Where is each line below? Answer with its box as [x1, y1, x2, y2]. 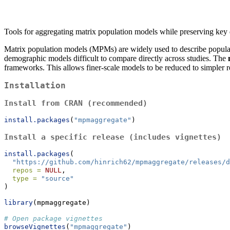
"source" [41, 174, 74, 182]
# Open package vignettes [4, 214, 103, 222]
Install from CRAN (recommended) [4, 98, 147, 108]
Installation [4, 81, 66, 91]
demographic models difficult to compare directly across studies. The [4, 54, 228, 63]
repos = [12, 166, 41, 174]
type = [12, 174, 37, 182]
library [4, 198, 33, 206]
